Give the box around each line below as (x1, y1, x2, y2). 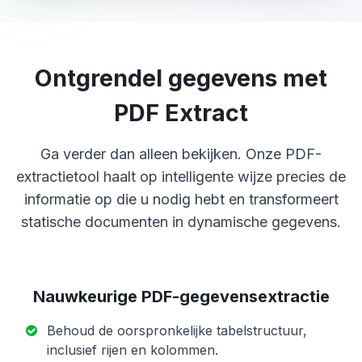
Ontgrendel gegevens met (35, 63, 327, 92)
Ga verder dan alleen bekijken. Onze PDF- (40, 145, 322, 162)
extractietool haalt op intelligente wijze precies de (16, 167, 346, 185)
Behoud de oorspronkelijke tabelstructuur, (47, 322, 307, 339)
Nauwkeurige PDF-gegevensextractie (32, 286, 330, 306)
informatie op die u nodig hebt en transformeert (23, 190, 339, 208)
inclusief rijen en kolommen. (47, 341, 218, 358)
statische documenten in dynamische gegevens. (21, 213, 341, 230)
